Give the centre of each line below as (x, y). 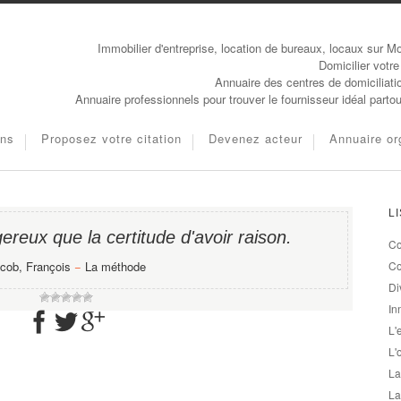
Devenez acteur (256, 138)
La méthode (115, 266)
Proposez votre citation (111, 138)
